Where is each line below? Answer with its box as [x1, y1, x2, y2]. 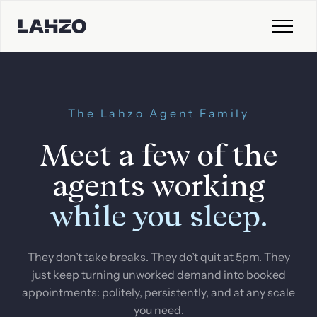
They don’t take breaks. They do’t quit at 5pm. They [27, 249, 290, 264]
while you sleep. [50, 197, 267, 234]
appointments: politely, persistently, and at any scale [22, 284, 295, 299]
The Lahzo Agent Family [67, 105, 250, 120]
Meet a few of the [39, 137, 278, 173]
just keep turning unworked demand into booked [31, 267, 286, 282]
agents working [52, 167, 265, 203]
